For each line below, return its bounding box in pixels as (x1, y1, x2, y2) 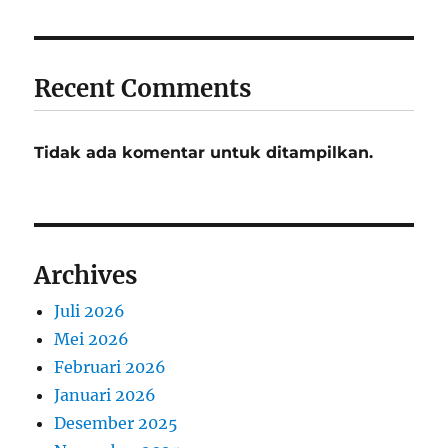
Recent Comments (34, 73, 252, 105)
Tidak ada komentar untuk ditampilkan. (34, 143, 374, 163)
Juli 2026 (54, 301, 126, 322)
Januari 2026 (54, 385, 157, 406)
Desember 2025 (54, 413, 179, 434)
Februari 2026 (54, 357, 167, 378)
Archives (34, 260, 138, 292)
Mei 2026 (54, 329, 130, 350)
